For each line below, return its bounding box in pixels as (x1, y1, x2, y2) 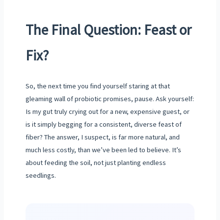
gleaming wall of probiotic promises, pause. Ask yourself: (25, 94, 194, 104)
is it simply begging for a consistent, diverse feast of (25, 120, 182, 129)
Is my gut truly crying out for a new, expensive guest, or (25, 107, 190, 116)
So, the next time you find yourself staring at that (25, 82, 170, 91)
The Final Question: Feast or (25, 20, 192, 39)
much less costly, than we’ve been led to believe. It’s (25, 145, 181, 155)
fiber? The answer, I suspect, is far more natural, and (25, 133, 180, 142)
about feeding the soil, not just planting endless (25, 158, 166, 167)
